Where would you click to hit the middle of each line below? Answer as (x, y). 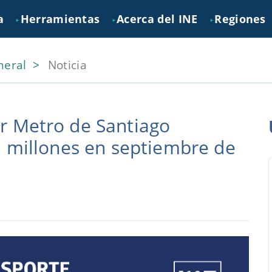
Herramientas (60, 19)
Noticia (67, 65)
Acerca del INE (157, 19)
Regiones (240, 19)
